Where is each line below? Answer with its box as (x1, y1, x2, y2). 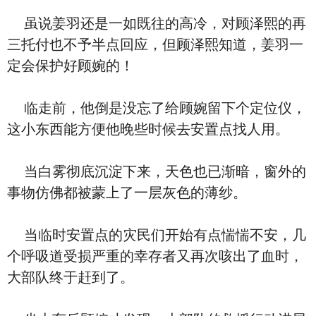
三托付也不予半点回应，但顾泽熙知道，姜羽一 (7, 37, 303, 52)
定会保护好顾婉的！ (7, 58, 134, 73)
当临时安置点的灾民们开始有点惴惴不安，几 (7, 227, 306, 243)
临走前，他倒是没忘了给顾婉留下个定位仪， (7, 100, 306, 116)
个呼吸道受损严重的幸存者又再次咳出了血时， (7, 248, 303, 264)
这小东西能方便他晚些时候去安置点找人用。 (7, 121, 289, 137)
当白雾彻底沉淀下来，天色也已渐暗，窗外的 (7, 164, 306, 179)
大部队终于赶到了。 (7, 269, 134, 285)
